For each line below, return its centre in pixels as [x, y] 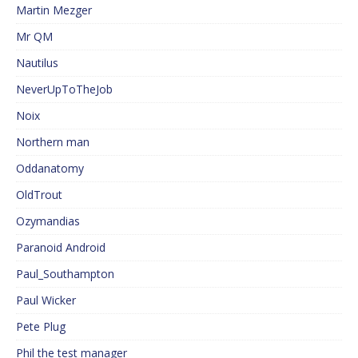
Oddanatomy [50, 169]
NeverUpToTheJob [64, 89]
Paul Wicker [46, 300]
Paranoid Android [61, 248]
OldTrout [39, 195]
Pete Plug [41, 327]
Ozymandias [48, 221]
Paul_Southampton [65, 274]
